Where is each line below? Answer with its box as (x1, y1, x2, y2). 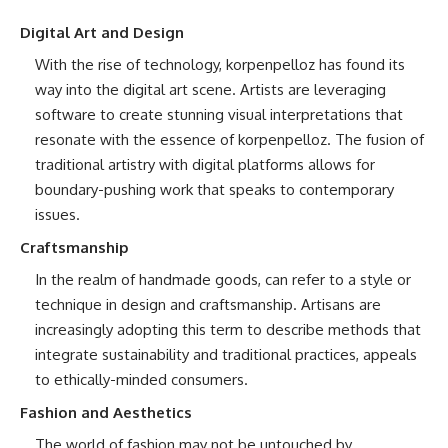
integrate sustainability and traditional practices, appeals (35, 345, 417, 364)
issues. (35, 205, 80, 224)
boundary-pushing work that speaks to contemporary (35, 180, 394, 199)
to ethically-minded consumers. (35, 370, 248, 389)
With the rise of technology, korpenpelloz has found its (35, 55, 405, 74)
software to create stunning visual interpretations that (35, 105, 403, 124)
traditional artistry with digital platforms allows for (35, 155, 375, 174)
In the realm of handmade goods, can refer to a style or (35, 270, 411, 289)
